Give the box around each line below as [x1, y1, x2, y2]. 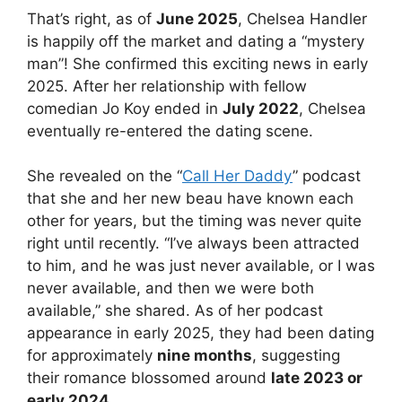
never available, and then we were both [27, 279, 314, 298]
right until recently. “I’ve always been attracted [27, 234, 360, 253]
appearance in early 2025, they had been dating [27, 324, 374, 343]
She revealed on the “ [27, 167, 182, 186]
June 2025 [156, 9, 238, 28]
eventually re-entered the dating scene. [27, 121, 313, 140]
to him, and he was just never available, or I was [27, 257, 375, 275]
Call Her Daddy [182, 167, 293, 186]
